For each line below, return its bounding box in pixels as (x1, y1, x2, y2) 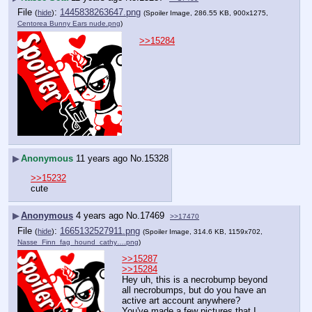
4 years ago (76, 210, 123, 221)
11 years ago (76, 153, 127, 164)
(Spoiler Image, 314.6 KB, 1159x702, (143, 227, 263, 235)
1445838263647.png (60, 7, 141, 18)
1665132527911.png (60, 225, 140, 236)
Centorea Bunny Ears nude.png (17, 19, 120, 28)
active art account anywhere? (122, 295, 240, 306)
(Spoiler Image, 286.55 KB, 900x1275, (143, 9, 268, 17)
